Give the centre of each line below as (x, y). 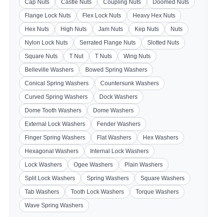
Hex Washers (161, 138)
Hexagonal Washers (52, 151)
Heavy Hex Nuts (154, 15)
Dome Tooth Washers (53, 110)
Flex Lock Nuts (102, 15)
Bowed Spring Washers (116, 70)
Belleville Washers (49, 70)
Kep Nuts (147, 29)
